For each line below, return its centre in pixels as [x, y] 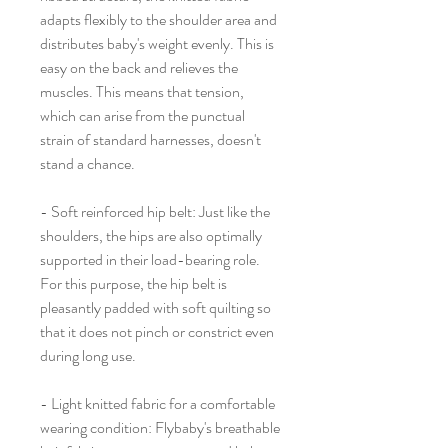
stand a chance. [87, 164]
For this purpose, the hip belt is [133, 284]
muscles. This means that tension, [142, 92]
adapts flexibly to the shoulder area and [158, 20]
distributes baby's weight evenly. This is [157, 44]
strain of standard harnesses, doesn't [150, 140]
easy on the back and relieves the [139, 68]
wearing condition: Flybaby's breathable [160, 428]
